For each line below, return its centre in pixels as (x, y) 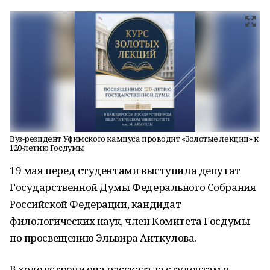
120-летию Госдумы (47, 148)
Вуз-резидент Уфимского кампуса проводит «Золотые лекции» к (134, 139)
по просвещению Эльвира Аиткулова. (103, 238)
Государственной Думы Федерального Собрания (133, 187)
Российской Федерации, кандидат (96, 204)
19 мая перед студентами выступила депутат (125, 170)
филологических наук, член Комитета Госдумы (130, 221)
